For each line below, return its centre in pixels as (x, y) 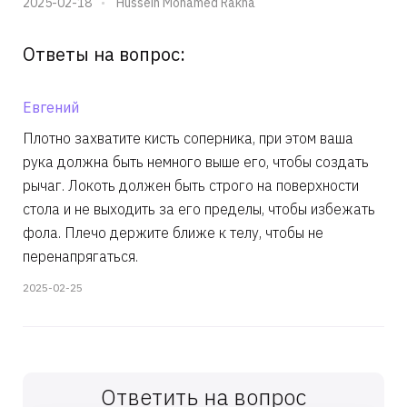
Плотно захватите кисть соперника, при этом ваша (188, 138)
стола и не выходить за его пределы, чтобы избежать (199, 209)
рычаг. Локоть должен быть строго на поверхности (191, 185)
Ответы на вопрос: (104, 54)
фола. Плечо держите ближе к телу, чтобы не (173, 233)
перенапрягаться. (82, 256)
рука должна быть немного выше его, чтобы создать (196, 162)
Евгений (51, 107)
